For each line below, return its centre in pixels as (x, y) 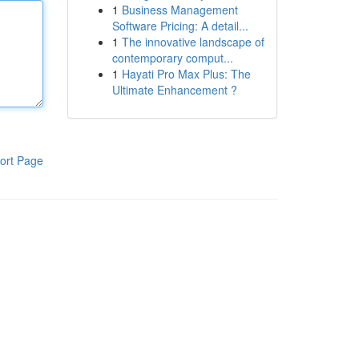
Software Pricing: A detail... (180, 26)
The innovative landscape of (193, 42)
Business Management (179, 10)
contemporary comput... (172, 58)
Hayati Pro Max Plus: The (186, 74)
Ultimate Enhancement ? (174, 90)
